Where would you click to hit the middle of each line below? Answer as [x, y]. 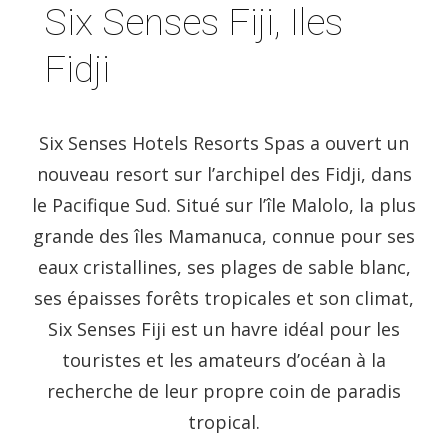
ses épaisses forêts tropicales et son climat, [224, 297]
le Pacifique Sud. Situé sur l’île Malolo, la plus [224, 204]
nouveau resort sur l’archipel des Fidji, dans [224, 173]
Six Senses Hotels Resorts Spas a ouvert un [224, 142]
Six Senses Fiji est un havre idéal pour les [224, 328]
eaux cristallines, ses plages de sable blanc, [224, 266]
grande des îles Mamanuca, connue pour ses [224, 235]
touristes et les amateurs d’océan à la [224, 359]
